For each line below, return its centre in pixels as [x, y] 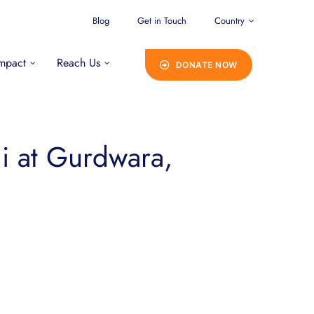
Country [230, 21]
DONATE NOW [206, 65]
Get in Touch [162, 21]
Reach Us [78, 63]
